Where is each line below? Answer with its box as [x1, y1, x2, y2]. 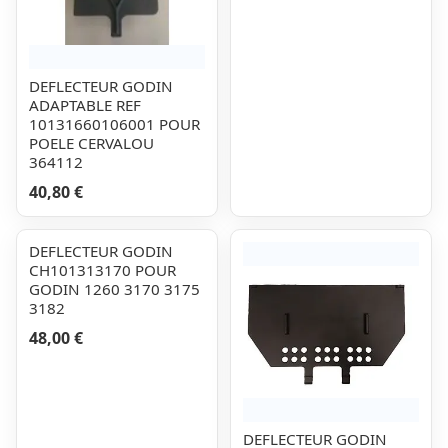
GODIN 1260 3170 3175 [29, 279, 200, 299]
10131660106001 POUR [29, 114, 200, 134]
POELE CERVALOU [29, 133, 154, 153]
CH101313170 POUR [29, 260, 176, 280]
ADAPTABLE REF [29, 95, 141, 115]
